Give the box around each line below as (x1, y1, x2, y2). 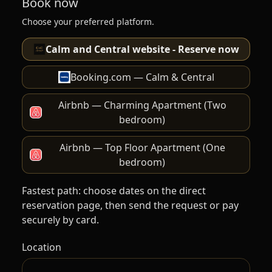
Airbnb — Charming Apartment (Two (58, 98, 226, 112)
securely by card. (22, 212, 99, 226)
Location (22, 240, 61, 254)
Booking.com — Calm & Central (70, 70, 214, 84)
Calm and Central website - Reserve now (45, 42, 239, 56)
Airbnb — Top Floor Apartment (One (59, 140, 225, 154)
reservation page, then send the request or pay (22, 198, 239, 212)
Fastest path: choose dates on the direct (22, 183, 206, 197)
